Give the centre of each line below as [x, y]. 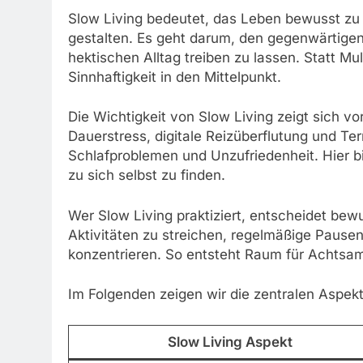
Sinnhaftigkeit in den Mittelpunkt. [175, 77]
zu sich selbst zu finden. [147, 175]
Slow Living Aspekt [230, 342]
